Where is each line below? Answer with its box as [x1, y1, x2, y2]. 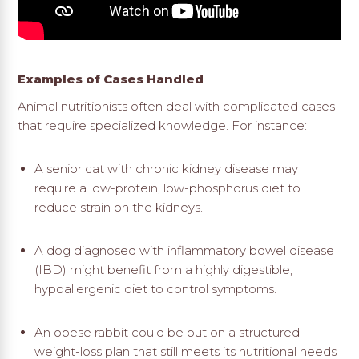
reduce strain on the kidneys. [34, 200, 203, 216]
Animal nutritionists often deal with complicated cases [18, 99, 336, 115]
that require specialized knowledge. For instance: [18, 118, 308, 134]
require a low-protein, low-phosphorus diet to [34, 180, 301, 196]
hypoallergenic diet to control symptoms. [34, 281, 276, 297]
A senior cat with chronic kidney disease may [34, 161, 298, 177]
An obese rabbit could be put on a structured [34, 325, 300, 341]
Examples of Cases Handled [18, 71, 204, 87]
